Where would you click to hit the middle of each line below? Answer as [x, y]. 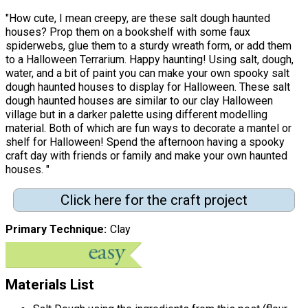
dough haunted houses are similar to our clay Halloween [139, 100]
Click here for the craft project [154, 200]
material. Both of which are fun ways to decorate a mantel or [148, 128]
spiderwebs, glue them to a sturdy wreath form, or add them [148, 45]
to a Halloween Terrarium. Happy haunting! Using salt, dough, [150, 59]
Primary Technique [55, 230]
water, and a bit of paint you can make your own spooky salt [147, 73]
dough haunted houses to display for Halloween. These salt [148, 87]
